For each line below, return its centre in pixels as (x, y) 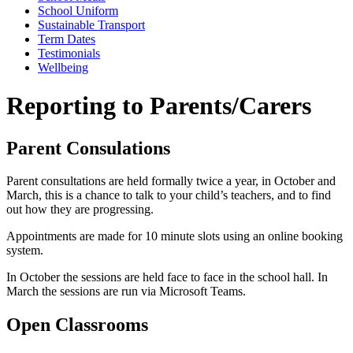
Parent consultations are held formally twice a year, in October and (171, 181)
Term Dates (67, 39)
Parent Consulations (88, 148)
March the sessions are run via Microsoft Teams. (128, 292)
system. (26, 251)
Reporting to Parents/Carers (162, 106)
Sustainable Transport (91, 24)
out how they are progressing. (80, 210)
